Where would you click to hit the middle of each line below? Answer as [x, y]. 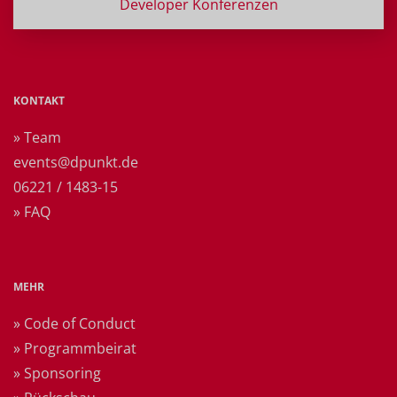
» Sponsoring [57, 373]
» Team [37, 137]
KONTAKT [39, 100]
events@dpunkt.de [76, 162]
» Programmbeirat [75, 348]
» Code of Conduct [74, 323]
